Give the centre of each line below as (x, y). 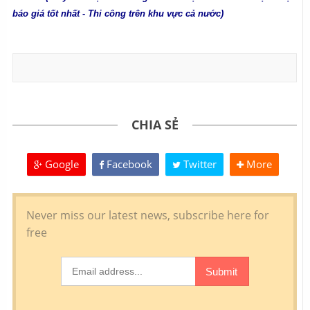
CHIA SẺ (155, 124)
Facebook (128, 164)
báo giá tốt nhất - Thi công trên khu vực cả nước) (118, 13)
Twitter (199, 164)
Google (61, 164)
